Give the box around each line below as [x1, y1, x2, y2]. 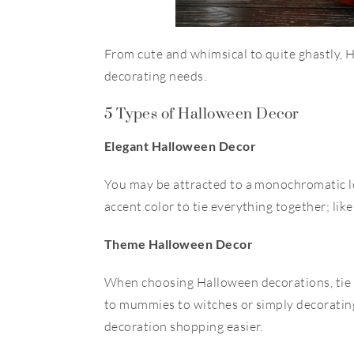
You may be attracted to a [104, 176, 255, 192]
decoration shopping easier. [104, 318, 263, 334]
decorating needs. [104, 68, 207, 84]
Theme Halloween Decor [104, 236, 254, 251]
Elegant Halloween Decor [104, 138, 257, 153]
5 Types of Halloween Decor [104, 93, 299, 132]
